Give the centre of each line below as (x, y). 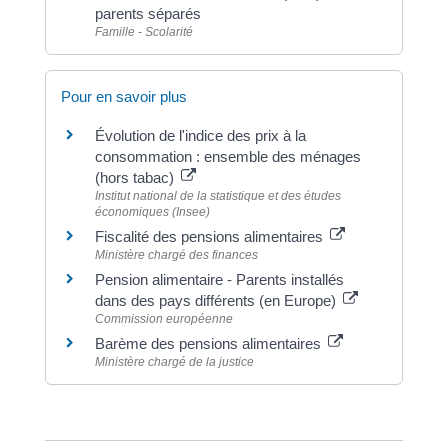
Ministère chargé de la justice (174, 362)
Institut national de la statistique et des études (217, 196)
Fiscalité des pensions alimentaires (210, 236)
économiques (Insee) (152, 212)
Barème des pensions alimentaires (209, 343)
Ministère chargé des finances (176, 255)
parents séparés (147, 13)
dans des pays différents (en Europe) (217, 300)
